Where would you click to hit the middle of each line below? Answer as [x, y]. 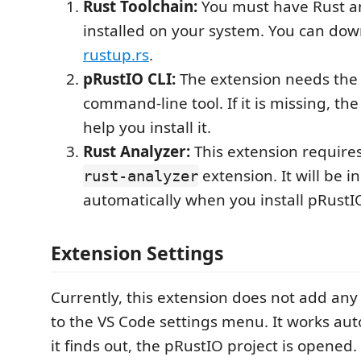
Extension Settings [137, 253]
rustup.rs [116, 55]
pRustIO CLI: [129, 79]
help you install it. [147, 127]
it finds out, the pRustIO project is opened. [204, 345]
